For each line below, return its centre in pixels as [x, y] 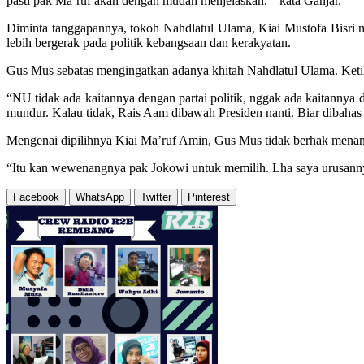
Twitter [156, 197]
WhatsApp [100, 197]
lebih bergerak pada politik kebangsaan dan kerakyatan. [149, 42]
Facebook [36, 197]
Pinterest [209, 197]
